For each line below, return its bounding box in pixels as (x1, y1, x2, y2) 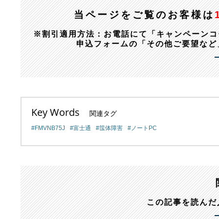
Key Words (31, 106, 80, 119)
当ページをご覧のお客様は (74, 9, 215, 20)
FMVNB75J (35, 125, 65, 131)
